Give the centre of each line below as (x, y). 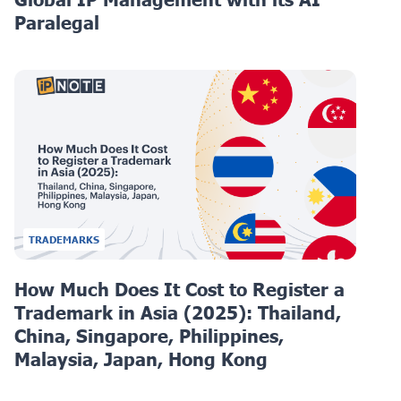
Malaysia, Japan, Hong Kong (141, 359)
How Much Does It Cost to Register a (179, 290)
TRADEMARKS (64, 240)
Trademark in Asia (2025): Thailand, (178, 313)
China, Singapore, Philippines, (149, 336)
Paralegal (57, 23)
